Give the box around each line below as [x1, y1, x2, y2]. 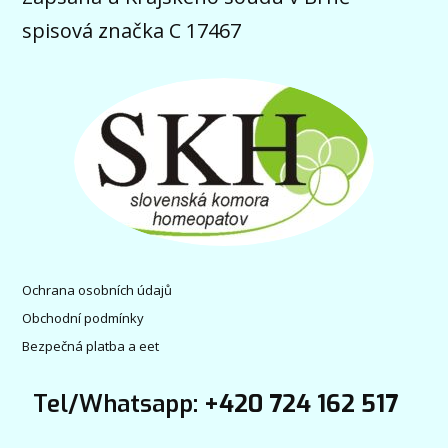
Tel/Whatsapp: [21, 387, 205, 420]
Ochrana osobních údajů [22, 280, 173, 299]
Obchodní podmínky [22, 308, 145, 327]
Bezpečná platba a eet [22, 336, 160, 355]
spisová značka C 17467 [22, 16, 242, 44]
